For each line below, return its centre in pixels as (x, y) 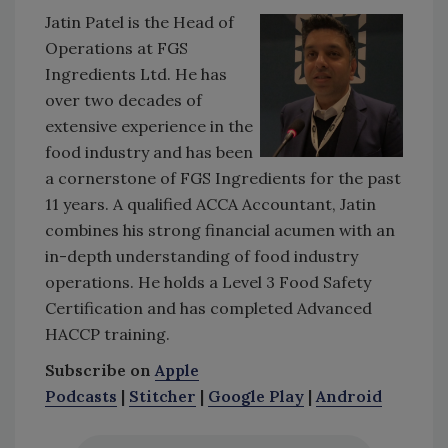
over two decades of (123, 99)
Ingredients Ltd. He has (136, 73)
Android (349, 395)
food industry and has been (149, 151)
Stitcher (162, 395)
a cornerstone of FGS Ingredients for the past (223, 177)
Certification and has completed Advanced (208, 307)
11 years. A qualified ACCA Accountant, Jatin (210, 203)
